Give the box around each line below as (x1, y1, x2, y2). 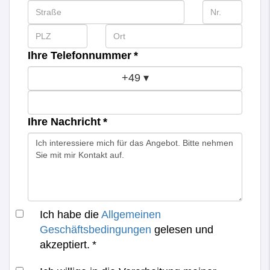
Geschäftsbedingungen (40, 223, 151, 236)
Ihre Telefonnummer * (28, 49, 138, 61)
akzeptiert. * (40, 238, 96, 251)
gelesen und (151, 223, 213, 236)
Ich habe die (40, 208, 101, 221)
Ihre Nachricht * (28, 115, 107, 128)
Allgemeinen (101, 208, 161, 221)
